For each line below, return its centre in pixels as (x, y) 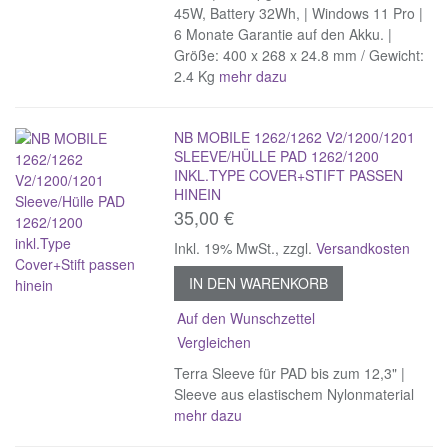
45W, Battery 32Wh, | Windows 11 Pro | (299, 12)
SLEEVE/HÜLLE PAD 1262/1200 (277, 155)
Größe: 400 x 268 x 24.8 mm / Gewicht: (299, 54)
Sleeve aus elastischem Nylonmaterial (294, 393)
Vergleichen (214, 341)
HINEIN (198, 193)
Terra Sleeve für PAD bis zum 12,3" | (290, 372)
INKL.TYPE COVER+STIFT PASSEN (289, 174)
